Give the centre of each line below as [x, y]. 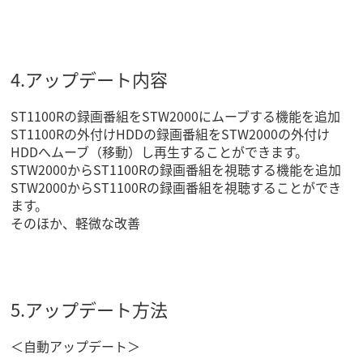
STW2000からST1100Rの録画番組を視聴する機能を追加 [176, 170]
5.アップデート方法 [90, 309]
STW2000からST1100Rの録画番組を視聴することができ [176, 188]
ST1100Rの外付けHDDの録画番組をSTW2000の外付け [171, 134]
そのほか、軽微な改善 [76, 223]
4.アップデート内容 [90, 79]
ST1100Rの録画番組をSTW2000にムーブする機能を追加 [176, 116]
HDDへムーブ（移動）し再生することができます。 [160, 152]
